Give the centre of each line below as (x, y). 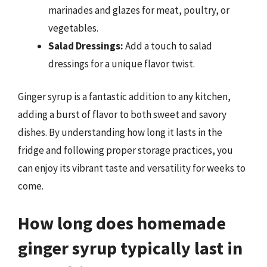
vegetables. (73, 28)
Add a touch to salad (168, 46)
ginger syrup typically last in (130, 248)
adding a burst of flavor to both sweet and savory (122, 114)
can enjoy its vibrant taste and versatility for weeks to (132, 168)
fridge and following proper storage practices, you (125, 150)
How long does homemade (122, 223)
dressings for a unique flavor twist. (122, 63)
